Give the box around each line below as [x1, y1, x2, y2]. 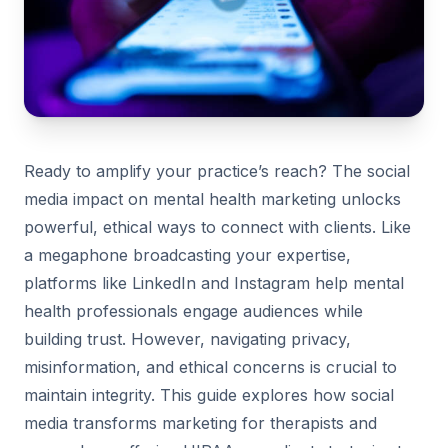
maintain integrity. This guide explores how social [24, 384, 394, 405]
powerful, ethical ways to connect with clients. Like [24, 216, 411, 237]
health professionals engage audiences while [24, 300, 363, 321]
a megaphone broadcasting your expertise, [24, 244, 351, 265]
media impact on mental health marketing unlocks [24, 188, 401, 209]
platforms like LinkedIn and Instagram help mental [24, 272, 404, 293]
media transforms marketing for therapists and [24, 412, 377, 433]
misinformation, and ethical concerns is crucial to [24, 356, 397, 377]
